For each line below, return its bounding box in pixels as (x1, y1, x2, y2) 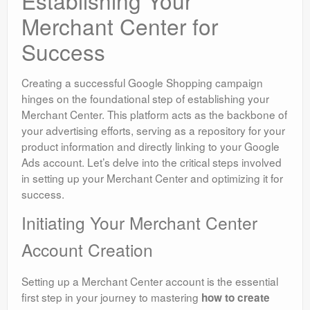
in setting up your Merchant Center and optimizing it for (21, 170, 283, 186)
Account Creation (21, 237, 153, 262)
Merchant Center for (21, 10, 218, 42)
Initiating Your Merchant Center (21, 210, 257, 235)
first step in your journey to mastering (21, 289, 201, 305)
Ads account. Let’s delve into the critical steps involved (21, 154, 282, 170)
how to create (201, 290, 270, 306)
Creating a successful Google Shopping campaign (21, 75, 263, 91)
